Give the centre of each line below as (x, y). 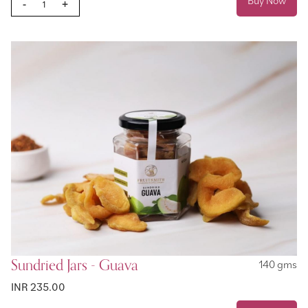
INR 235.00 (38, 287)
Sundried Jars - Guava (75, 265)
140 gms (278, 264)
